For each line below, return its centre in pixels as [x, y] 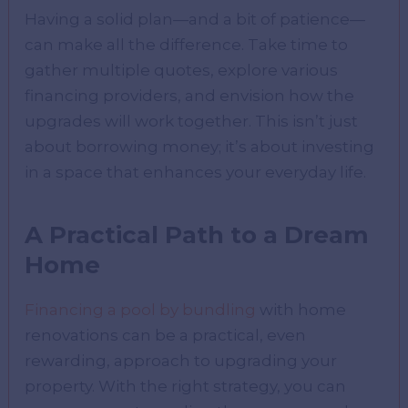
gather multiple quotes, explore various [182, 70]
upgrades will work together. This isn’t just [192, 121]
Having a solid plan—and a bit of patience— [195, 19]
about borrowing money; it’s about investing [200, 146]
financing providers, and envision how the [190, 95]
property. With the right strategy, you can [186, 386]
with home [301, 309]
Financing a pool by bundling [141, 309]
